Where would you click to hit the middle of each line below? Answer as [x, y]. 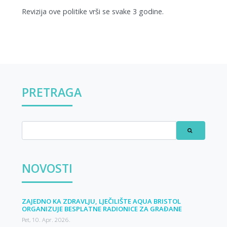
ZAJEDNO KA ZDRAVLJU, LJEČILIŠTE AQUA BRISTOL [102, 201]
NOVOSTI [47, 168]
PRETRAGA [52, 92]
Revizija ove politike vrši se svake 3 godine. [93, 11]
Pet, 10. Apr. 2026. [46, 219]
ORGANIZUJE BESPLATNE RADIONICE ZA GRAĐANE [102, 209]
